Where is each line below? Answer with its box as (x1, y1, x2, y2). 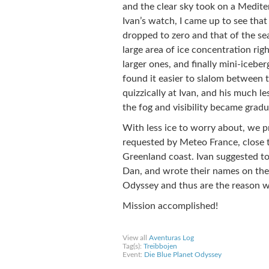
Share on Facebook (122, 222, 193, 231)
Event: (122, 251, 144, 258)
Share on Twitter (193, 222, 255, 231)
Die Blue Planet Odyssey (144, 251, 222, 258)
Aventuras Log (148, 234, 194, 241)
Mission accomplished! (122, 201, 218, 211)
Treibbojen (143, 243, 177, 250)
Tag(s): (122, 243, 144, 250)
